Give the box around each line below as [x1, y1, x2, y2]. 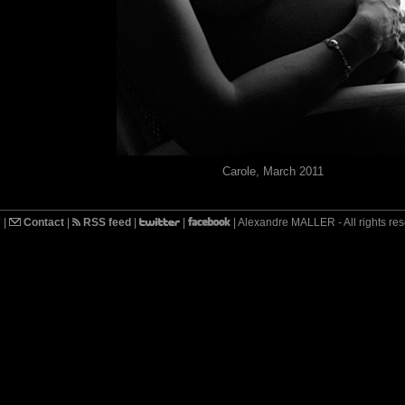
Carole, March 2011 [221, 165, 324, 179]
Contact [21, 216, 64, 230]
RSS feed [80, 216, 131, 230]
